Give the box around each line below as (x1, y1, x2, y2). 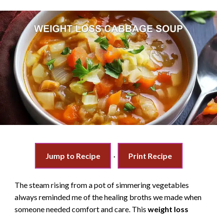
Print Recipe (128, 151, 172, 160)
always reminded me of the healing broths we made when (15, 192, 201, 201)
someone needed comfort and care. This (15, 204, 148, 214)
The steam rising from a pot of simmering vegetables (15, 180, 189, 189)
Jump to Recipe (45, 151, 100, 160)
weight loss (148, 204, 188, 214)
